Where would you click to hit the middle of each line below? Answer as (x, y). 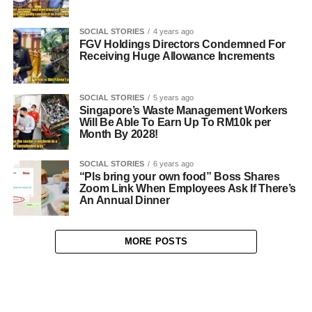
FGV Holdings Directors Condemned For (182, 44)
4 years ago (173, 31)
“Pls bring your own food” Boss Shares (179, 177)
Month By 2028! (119, 134)
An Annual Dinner (124, 200)
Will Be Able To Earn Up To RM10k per (175, 122)
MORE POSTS (156, 241)
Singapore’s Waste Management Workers (184, 110)
